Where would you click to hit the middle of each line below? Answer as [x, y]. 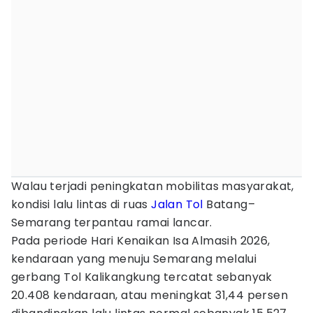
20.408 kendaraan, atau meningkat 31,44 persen [150, 295]
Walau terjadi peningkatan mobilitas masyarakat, [153, 186]
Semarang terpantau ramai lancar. [114, 223]
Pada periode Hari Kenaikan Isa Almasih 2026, [141, 241]
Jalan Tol [177, 204]
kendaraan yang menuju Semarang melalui [134, 259]
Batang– [229, 204]
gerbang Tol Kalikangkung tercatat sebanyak [142, 277]
